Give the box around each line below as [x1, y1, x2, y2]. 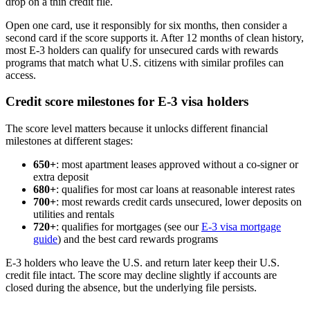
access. [6, 69, 36, 81]
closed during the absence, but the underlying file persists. [6, 282, 257, 293]
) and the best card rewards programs [57, 233, 218, 245]
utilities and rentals [33, 208, 114, 220]
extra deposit [33, 171, 89, 183]
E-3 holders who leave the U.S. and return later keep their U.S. [6, 257, 280, 268]
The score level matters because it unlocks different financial [6, 122, 268, 134]
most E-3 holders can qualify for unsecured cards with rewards [6, 44, 278, 56]
